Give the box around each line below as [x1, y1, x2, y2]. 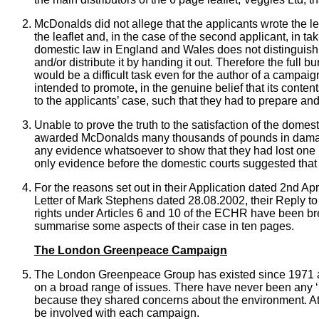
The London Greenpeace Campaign [34, 244, 227, 257]
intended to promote [34, 82, 135, 95]
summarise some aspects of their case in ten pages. [34, 220, 294, 233]
